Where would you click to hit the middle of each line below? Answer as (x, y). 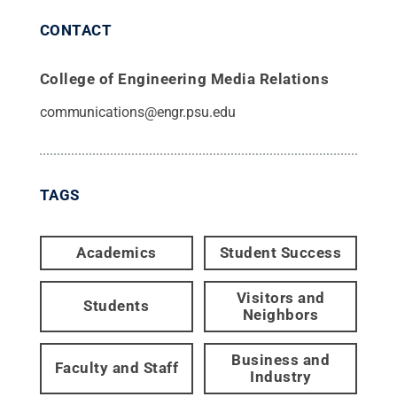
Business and (281, 359)
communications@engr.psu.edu (137, 112)
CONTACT (76, 30)
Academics (117, 252)
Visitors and (280, 297)
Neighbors (280, 314)
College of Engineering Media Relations (184, 78)
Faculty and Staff (117, 368)
